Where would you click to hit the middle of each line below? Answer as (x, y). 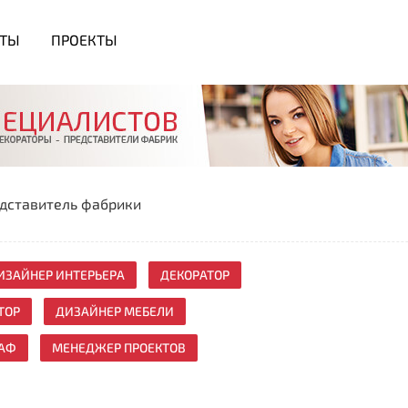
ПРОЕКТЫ (84, 40)
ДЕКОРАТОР (195, 275)
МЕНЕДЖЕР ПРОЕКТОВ (119, 347)
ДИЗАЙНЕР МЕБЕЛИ (115, 311)
